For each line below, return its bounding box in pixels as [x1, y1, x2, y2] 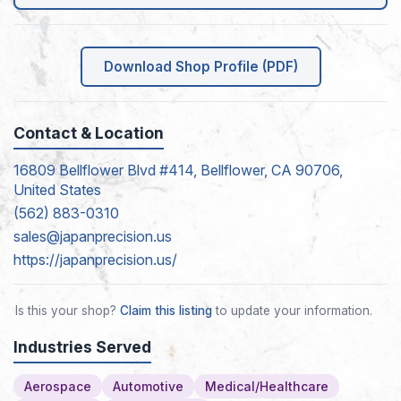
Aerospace [24, 378, 91, 394]
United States [13, 180, 101, 199]
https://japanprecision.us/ [13, 250, 177, 269]
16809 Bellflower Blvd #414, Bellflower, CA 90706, [13, 160, 343, 179]
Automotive [113, 378, 183, 394]
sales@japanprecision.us [13, 226, 172, 245]
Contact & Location [13, 124, 164, 143]
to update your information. [212, 303, 372, 318]
